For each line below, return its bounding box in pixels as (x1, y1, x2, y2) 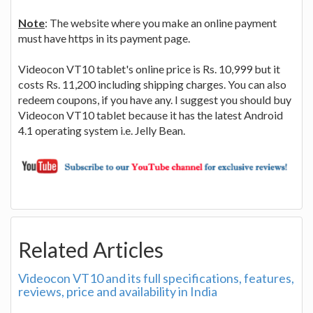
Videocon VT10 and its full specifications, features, (18, 270, 294, 286)
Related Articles (18, 237, 163, 263)
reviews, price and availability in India (18, 284, 217, 300)
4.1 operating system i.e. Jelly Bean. (18, 123, 185, 137)
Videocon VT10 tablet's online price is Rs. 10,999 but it (18, 61, 280, 75)
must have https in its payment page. (18, 31, 190, 45)
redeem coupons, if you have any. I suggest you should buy (18, 92, 291, 106)
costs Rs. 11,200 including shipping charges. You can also (18, 77, 286, 91)
